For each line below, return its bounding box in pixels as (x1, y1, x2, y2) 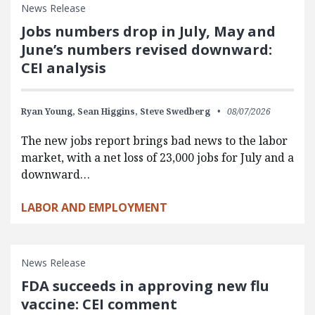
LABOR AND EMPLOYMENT (21, 199, 167, 215)
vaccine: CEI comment (21, 294, 177, 314)
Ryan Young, (21, 105, 75, 117)
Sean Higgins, (77, 105, 138, 117)
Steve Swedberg (140, 105, 210, 117)
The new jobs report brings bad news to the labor (21, 132, 288, 148)
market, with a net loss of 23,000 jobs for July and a (21, 149, 294, 165)
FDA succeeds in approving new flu (21, 276, 269, 295)
